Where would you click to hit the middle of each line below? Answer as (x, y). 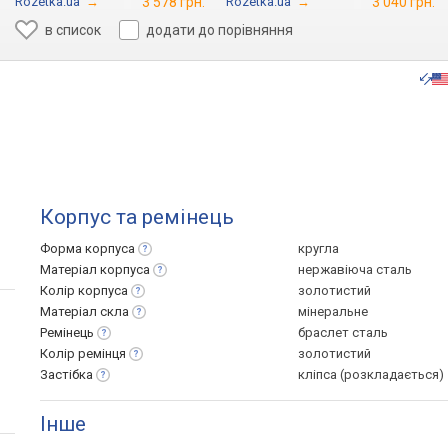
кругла (318, 248)
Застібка (66, 374)
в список (73, 30)
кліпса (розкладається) (371, 374)
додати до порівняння (220, 30)
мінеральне (333, 311)
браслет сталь (343, 332)
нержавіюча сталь (355, 269)
